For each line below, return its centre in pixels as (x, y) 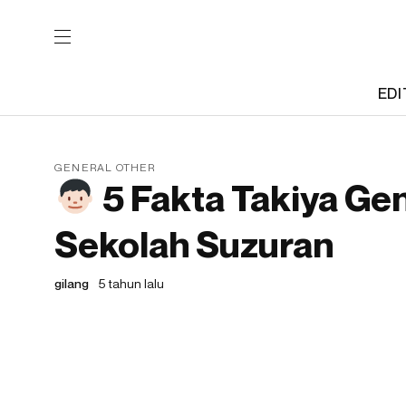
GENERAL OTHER (105, 167)
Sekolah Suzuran (194, 244)
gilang (72, 283)
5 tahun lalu (131, 283)
